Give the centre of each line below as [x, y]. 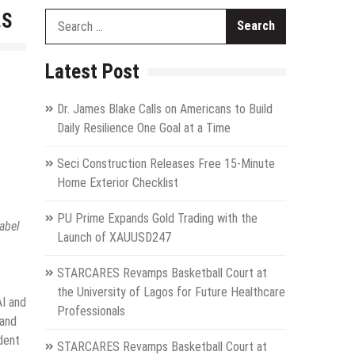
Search [302, 17]
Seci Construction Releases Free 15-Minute [166, 163]
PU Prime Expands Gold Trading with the [157, 218]
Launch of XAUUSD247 [114, 237]
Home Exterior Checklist [117, 182]
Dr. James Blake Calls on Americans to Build [164, 109]
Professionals [91, 311]
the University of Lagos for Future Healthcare [171, 292]
